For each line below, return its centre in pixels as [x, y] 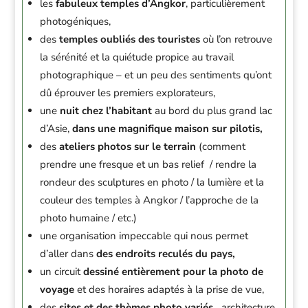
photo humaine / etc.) [89, 218]
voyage [59, 289]
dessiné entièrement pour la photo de [174, 272]
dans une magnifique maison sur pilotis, [168, 129]
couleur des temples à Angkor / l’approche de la [150, 200]
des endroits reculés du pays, [165, 254]
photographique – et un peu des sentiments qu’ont [156, 75]
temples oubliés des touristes [130, 39]
